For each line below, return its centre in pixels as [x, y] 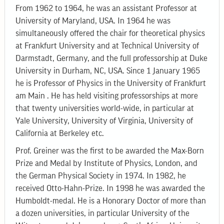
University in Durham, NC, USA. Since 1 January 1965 [108, 70]
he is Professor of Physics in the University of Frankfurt [111, 83]
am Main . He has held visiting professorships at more [107, 95]
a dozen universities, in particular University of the [103, 213]
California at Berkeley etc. [60, 133]
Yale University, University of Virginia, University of [104, 120]
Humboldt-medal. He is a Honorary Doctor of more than [111, 201]
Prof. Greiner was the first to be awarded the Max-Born [110, 151]
